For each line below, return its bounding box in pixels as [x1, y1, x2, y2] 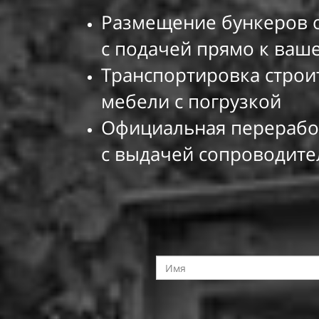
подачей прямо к [115, 36, 269, 61]
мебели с [101, 88, 183, 114]
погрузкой [188, 88, 281, 114]
